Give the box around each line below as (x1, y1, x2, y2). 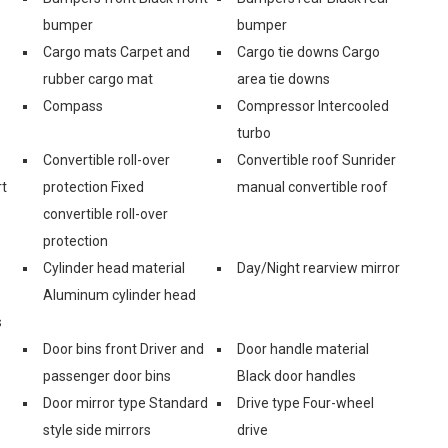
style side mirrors (43, 421, 151, 438)
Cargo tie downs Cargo (237, 43, 380, 60)
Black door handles (237, 367, 356, 384)
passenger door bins (43, 367, 171, 384)
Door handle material (237, 340, 369, 357)
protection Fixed (43, 178, 144, 195)
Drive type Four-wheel (237, 394, 374, 411)
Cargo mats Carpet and (43, 43, 190, 60)
